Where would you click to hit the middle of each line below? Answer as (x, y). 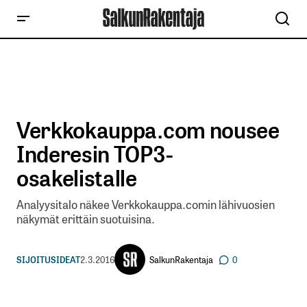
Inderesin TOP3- (95, 153)
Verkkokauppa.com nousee (148, 129)
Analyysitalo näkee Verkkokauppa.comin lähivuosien (146, 204)
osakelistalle (77, 177)
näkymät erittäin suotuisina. (86, 219)
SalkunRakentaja (181, 259)
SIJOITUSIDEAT (48, 259)
